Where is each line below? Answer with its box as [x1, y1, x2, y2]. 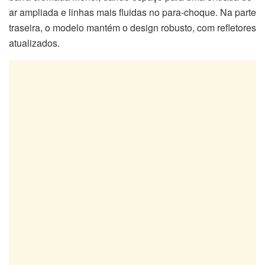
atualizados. [9, 36, 60, 50]
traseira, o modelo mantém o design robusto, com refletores [9, 21, 256, 35]
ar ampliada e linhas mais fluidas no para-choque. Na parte [9, 5, 256, 20]
